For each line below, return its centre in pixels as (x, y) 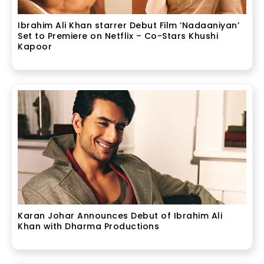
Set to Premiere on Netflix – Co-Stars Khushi (118, 36)
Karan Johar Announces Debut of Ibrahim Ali (120, 215)
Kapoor (35, 46)
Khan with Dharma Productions (89, 226)
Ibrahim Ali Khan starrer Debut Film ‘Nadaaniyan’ (129, 25)
